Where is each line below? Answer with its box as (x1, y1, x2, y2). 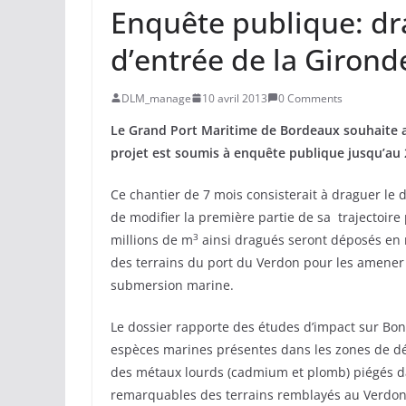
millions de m (111, 230, 193, 248)
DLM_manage (121, 90, 191, 106)
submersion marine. (111, 275, 234, 294)
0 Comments (278, 90, 343, 106)
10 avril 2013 (202, 90, 267, 106)
